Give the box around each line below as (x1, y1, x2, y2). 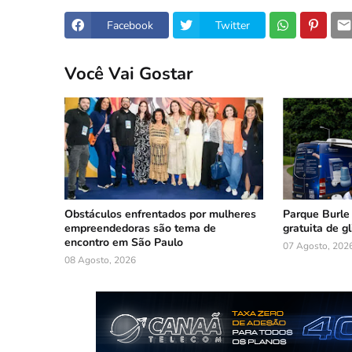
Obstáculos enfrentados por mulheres (64, 207, 256, 222)
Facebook (107, 17, 153, 33)
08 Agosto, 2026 (64, 254, 136, 266)
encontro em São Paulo (64, 235, 183, 250)
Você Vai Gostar (64, 61, 193, 86)
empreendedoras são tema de (64, 221, 216, 236)
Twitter (215, 17, 250, 33)
